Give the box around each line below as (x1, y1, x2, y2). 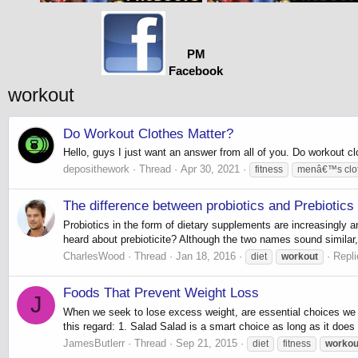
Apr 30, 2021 (181, 163, 240, 176)
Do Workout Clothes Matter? (63, 125, 233, 141)
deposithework (63, 163, 129, 176)
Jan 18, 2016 (176, 249, 236, 262)
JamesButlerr (63, 336, 125, 349)
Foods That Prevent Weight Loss (63, 285, 259, 301)
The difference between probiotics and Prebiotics (63, 198, 354, 214)
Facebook (169, 64, 223, 78)
